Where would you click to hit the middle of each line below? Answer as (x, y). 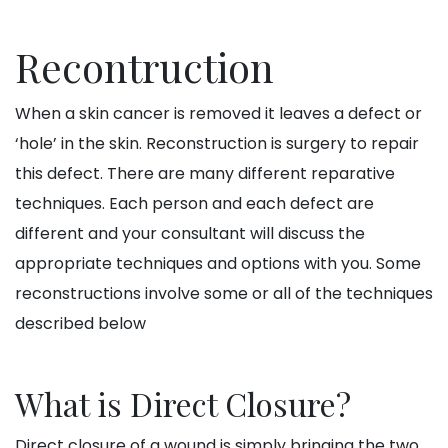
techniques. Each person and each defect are (194, 204)
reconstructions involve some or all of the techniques (224, 294)
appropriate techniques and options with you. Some (218, 264)
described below (80, 324)
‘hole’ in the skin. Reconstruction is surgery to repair (217, 144)
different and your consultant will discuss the (190, 234)
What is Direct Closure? (183, 404)
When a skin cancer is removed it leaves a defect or (218, 114)
